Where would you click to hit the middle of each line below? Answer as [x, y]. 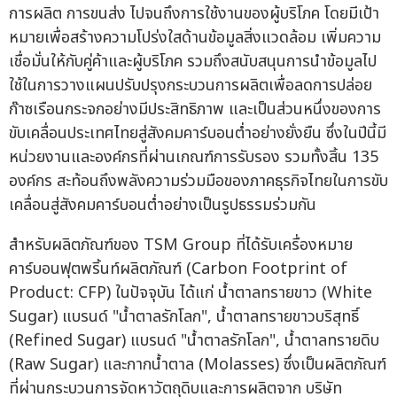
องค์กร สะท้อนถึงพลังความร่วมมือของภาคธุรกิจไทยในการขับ [198, 181]
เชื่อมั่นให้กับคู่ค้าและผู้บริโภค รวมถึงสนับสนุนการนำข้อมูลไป [193, 61]
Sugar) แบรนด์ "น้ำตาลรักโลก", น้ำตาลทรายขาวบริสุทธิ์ [184, 316]
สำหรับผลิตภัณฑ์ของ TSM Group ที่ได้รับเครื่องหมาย [181, 245]
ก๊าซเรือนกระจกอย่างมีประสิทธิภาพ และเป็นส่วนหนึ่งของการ [195, 109]
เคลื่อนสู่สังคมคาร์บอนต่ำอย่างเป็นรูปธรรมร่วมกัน [163, 205]
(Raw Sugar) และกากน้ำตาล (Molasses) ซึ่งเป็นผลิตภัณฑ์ [198, 364]
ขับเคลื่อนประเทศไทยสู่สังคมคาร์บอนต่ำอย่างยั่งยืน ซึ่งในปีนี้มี [198, 133]
